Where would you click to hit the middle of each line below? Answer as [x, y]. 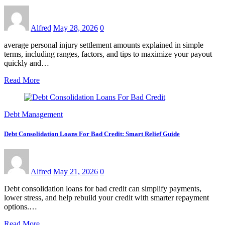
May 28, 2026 [76, 28]
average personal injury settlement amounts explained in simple [104, 45]
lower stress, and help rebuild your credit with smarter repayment [106, 198]
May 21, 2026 [76, 172]
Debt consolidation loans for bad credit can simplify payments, [103, 189]
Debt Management [33, 114]
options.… [21, 207]
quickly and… [27, 63]
